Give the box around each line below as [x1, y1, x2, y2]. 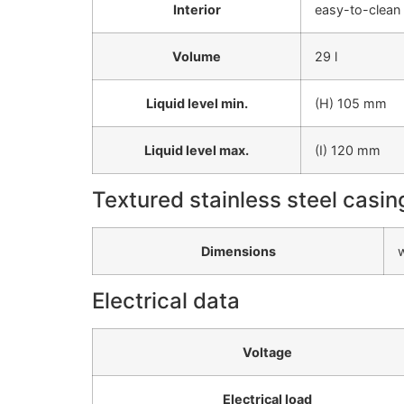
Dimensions [200, 243, 276, 260]
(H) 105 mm [315, 96, 387, 112]
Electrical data [92, 288, 240, 315]
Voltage [243, 344, 292, 361]
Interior [172, 2, 221, 18]
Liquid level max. [144, 142, 249, 159]
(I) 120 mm [315, 142, 381, 159]
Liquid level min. [145, 96, 248, 112]
